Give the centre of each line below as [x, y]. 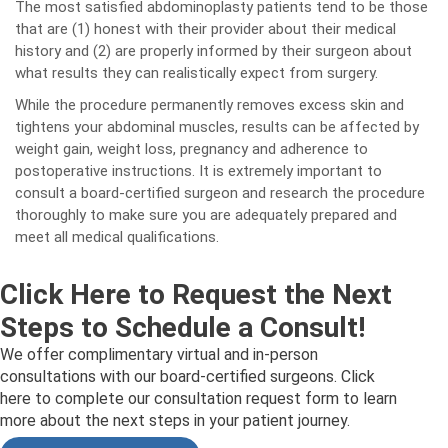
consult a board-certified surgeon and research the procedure [220, 193]
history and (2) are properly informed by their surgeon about [213, 51]
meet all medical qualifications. [117, 237]
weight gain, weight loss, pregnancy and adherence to [191, 149]
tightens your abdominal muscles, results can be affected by [217, 127]
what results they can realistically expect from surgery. [196, 73]
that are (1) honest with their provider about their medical [205, 29]
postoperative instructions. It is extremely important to [198, 171]
